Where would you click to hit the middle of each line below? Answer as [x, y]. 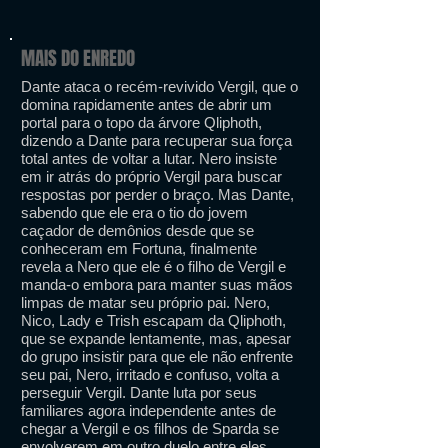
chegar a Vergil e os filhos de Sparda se [150, 428]
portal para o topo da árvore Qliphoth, [141, 122]
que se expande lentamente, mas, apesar [156, 338]
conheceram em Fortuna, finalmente [139, 248]
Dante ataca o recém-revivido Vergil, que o [159, 86]
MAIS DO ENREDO [78, 58]
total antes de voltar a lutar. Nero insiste [149, 158]
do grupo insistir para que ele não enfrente [157, 356]
